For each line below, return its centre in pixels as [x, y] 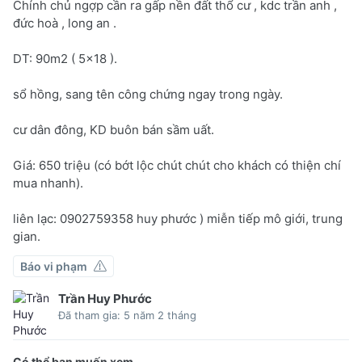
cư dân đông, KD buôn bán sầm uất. [114, 129]
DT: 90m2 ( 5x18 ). [65, 58]
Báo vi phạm [54, 266]
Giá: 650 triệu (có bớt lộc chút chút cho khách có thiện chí [177, 165]
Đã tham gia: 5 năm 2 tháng [127, 315]
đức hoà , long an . [65, 23]
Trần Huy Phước [105, 298]
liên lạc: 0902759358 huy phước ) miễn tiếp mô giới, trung [178, 218]
